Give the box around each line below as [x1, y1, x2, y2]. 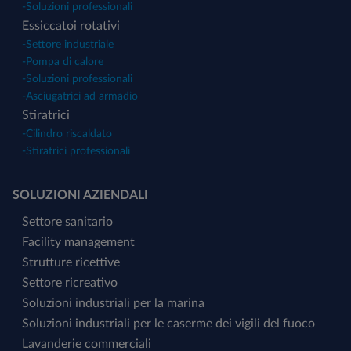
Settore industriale [26, 39, 114, 51]
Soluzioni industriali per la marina [22, 297, 204, 310]
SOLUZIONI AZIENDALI [13, 189, 148, 202]
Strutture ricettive [22, 256, 120, 270]
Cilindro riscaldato [26, 128, 112, 140]
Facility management [22, 236, 135, 249]
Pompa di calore [26, 56, 103, 68]
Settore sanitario [22, 215, 113, 229]
